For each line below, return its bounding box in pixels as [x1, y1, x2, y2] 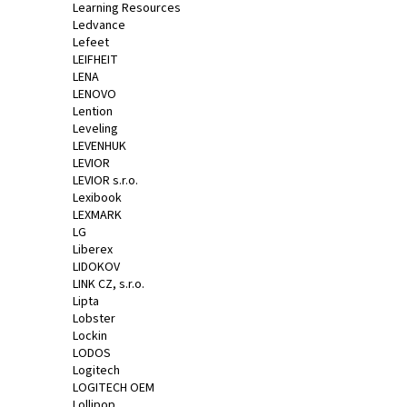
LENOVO [73, 85, 116, 104]
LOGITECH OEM [73, 379, 154, 398]
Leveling [73, 120, 118, 139]
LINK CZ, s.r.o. [73, 275, 144, 294]
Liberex [73, 241, 113, 260]
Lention [73, 103, 113, 122]
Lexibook [73, 189, 122, 208]
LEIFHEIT [73, 51, 118, 70]
